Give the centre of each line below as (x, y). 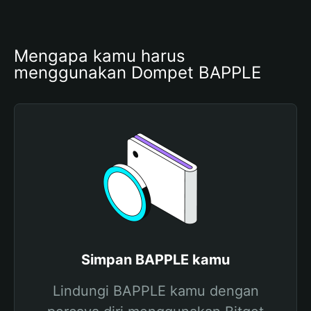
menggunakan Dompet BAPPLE (137, 73)
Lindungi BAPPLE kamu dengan (155, 291)
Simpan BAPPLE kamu (155, 260)
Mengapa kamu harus (100, 56)
